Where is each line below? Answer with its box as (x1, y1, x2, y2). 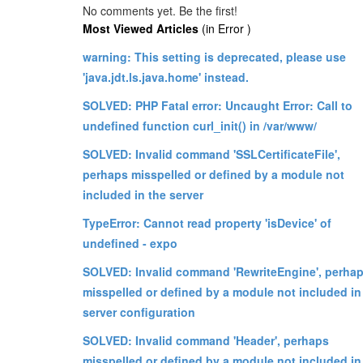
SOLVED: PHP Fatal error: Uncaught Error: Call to (83, 96, 352, 113)
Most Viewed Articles (83, 19, 199, 36)
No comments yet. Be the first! (83, 2, 237, 19)
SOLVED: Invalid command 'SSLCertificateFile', (83, 145, 340, 162)
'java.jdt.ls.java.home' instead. (83, 68, 249, 85)
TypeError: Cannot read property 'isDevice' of (83, 214, 331, 231)
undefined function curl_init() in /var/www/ (83, 117, 317, 134)
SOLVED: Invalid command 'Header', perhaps (83, 331, 329, 348)
